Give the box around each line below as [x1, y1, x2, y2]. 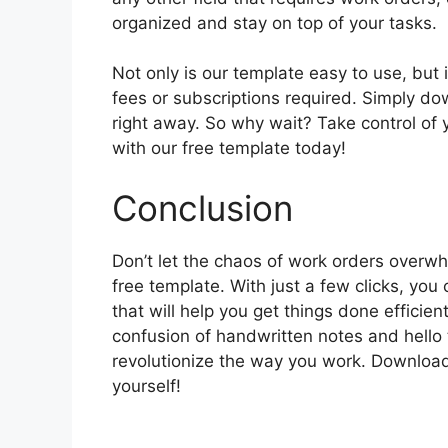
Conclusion [112, 186, 293, 229]
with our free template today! [112, 138, 346, 158]
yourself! [112, 375, 181, 396]
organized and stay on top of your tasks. [112, 12, 437, 33]
